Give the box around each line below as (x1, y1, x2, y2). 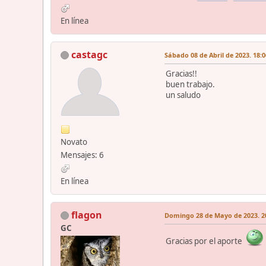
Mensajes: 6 (61, 149, 104, 160)
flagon (71, 208, 102, 221)
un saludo (166, 89, 201, 100)
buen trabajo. (166, 78, 215, 90)
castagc (71, 47, 107, 61)
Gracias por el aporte (166, 235, 246, 246)
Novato (61, 136, 87, 147)
